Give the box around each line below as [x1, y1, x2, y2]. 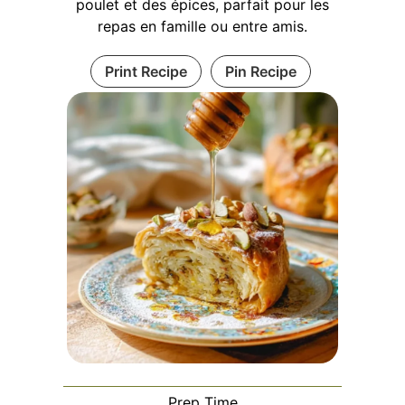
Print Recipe [104, 61, 187, 80]
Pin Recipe [224, 61, 297, 80]
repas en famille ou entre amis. [98, 16, 307, 35]
